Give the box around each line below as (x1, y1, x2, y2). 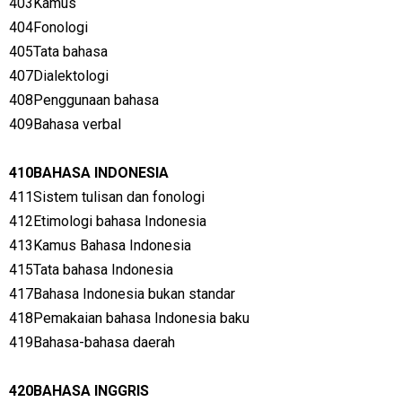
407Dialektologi (9, 67, 109, 84)
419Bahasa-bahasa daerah (9, 334, 175, 351)
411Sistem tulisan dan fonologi (9, 188, 205, 205)
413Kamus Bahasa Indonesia (9, 237, 191, 254)
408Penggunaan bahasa (9, 92, 159, 109)
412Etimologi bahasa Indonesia (9, 213, 206, 230)
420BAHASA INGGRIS (9, 382, 149, 399)
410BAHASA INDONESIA (9, 164, 169, 181)
